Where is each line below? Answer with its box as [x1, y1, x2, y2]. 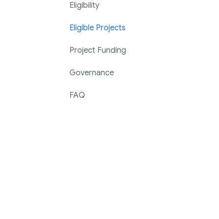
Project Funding [69, 45, 127, 55]
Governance [69, 68, 114, 78]
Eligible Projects [69, 23, 126, 33]
